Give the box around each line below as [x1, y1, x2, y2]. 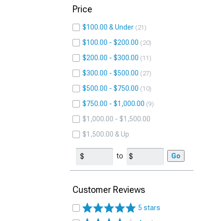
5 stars [138, 204, 160, 212]
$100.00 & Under [82, 23, 134, 31]
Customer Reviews [73, 184, 145, 195]
